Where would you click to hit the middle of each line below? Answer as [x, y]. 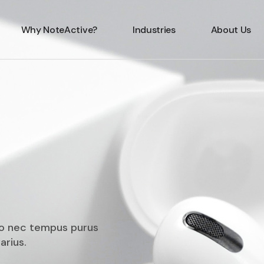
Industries [154, 29]
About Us [231, 29]
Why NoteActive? [59, 29]
